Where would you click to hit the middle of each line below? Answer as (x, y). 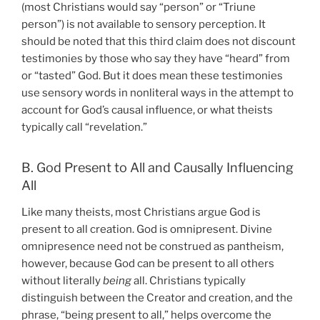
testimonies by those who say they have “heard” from (156, 59)
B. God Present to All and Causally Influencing (157, 167)
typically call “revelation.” (84, 127)
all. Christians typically (189, 281)
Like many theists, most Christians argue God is (141, 212)
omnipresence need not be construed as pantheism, (152, 246)
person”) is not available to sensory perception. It (144, 24)
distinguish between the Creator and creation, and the (157, 298)
